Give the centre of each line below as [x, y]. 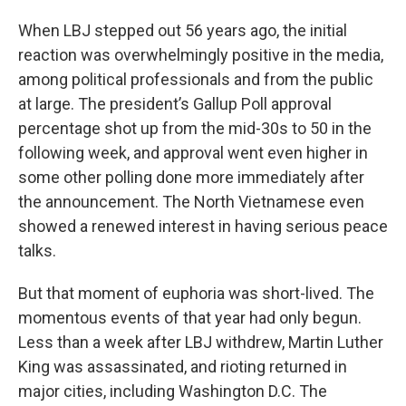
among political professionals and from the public [196, 79]
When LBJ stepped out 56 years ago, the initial [183, 30]
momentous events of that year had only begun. [190, 318]
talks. [37, 251]
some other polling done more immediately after [191, 177]
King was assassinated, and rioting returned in [183, 367]
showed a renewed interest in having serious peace [203, 226]
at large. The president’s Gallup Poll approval [175, 104]
